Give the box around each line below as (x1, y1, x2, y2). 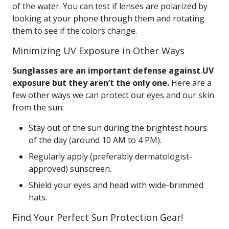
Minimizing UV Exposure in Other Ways (12, 44, 185, 57)
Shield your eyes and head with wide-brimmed (29, 179, 203, 191)
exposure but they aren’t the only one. (12, 77, 169, 88)
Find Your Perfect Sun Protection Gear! (12, 211, 183, 223)
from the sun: (12, 102, 64, 113)
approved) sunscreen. (29, 163, 111, 174)
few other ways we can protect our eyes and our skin (12, 89, 214, 101)
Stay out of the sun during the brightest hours (29, 122, 207, 133)
